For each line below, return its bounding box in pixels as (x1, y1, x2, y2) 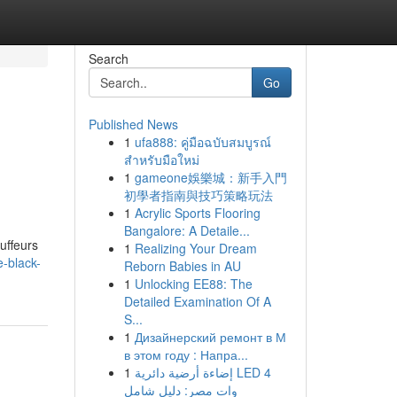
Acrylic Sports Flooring (134, 204, 261, 222)
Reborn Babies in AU (123, 257, 241, 275)
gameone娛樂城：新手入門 (134, 168, 287, 186)
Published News (88, 115, 178, 133)
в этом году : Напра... (123, 346, 248, 363)
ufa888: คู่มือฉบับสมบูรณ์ (134, 133, 271, 151)
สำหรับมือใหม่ (123, 151, 199, 168)
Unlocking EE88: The (134, 275, 253, 292)
